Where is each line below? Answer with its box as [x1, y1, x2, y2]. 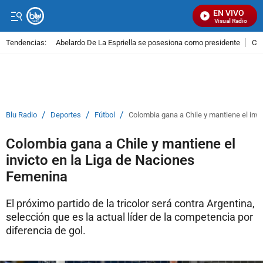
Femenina [6, 168, 68, 185]
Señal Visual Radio [193, 18, 242, 24]
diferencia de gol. [6, 224, 86, 237]
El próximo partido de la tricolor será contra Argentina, [6, 197, 255, 210]
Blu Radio [6, 110, 37, 119]
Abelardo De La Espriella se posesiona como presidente [56, 38, 240, 47]
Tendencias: [6, 38, 46, 47]
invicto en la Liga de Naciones [6, 152, 194, 168]
